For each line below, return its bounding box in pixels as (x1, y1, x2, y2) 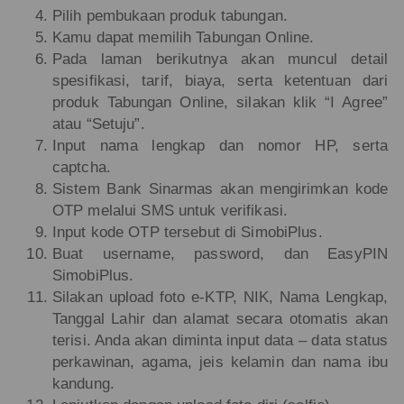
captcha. (51, 159, 111, 177)
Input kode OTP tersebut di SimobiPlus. (51, 224, 323, 242)
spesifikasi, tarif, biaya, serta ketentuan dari (51, 72, 389, 90)
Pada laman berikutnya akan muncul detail (51, 50, 389, 69)
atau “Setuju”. (51, 115, 145, 133)
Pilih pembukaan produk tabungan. (51, 7, 288, 25)
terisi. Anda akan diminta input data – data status (51, 332, 389, 350)
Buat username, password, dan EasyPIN (51, 245, 389, 263)
